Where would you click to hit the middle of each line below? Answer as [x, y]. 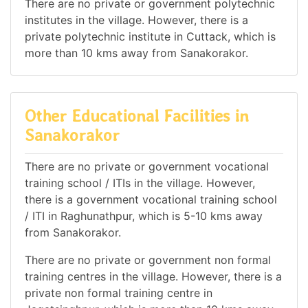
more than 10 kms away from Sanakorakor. [136, 53]
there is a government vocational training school [151, 200]
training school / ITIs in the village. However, [140, 183]
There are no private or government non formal [148, 260]
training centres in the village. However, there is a [153, 277]
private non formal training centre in [119, 293]
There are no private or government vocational [147, 167]
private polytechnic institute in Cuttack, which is [150, 36]
